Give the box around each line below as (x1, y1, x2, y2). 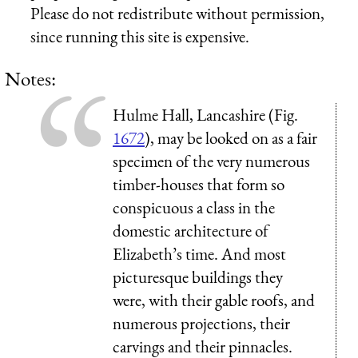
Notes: (5, 65, 56, 91)
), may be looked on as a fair (145, 126, 317, 149)
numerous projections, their (113, 312, 290, 334)
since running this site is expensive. (30, 25, 249, 47)
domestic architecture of (113, 219, 268, 241)
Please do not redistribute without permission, (30, 2, 324, 24)
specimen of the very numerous (113, 149, 310, 172)
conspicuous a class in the (113, 196, 275, 218)
